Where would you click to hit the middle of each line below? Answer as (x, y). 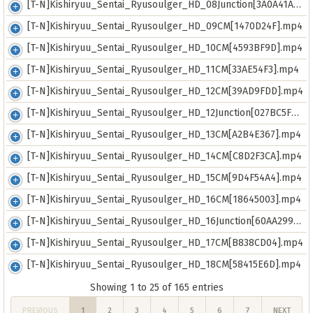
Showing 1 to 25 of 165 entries (156, 287)
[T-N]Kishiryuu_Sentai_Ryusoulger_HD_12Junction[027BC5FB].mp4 (159, 113)
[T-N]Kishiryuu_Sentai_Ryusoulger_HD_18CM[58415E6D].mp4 (164, 264)
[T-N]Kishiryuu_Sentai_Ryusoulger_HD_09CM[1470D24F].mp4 (165, 26)
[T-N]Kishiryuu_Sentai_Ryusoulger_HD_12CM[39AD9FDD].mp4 (165, 91)
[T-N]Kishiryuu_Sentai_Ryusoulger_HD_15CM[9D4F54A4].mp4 (165, 178)
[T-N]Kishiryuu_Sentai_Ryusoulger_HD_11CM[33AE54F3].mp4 (163, 70)
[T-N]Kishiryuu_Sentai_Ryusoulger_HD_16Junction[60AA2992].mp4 (160, 221)
